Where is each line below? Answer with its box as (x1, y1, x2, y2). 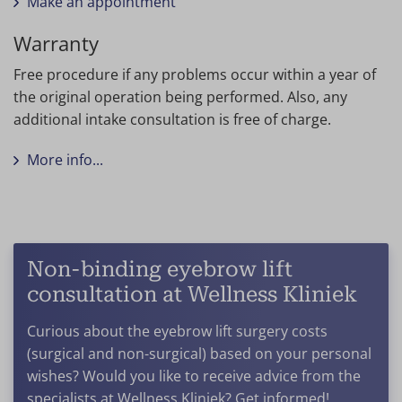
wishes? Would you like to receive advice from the (27, 366, 361, 387)
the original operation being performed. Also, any (13, 87, 347, 108)
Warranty (13, 30, 99, 57)
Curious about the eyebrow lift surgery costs (27, 321, 328, 342)
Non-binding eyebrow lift (27, 257, 293, 283)
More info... (27, 150, 103, 170)
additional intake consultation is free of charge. (13, 109, 335, 130)
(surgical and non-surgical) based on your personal (27, 344, 371, 364)
